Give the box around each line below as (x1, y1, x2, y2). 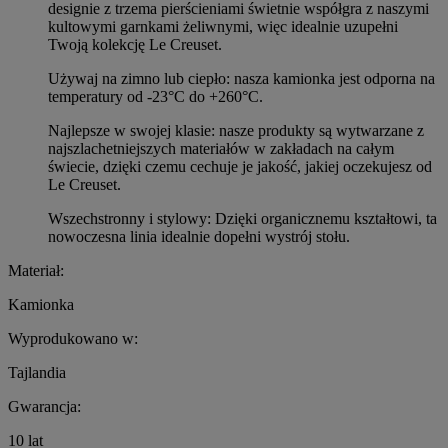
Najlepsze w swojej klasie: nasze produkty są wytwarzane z (48, 121, 424, 139)
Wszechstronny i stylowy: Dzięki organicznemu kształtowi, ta (48, 209, 437, 227)
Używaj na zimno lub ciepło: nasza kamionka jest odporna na (48, 69, 435, 87)
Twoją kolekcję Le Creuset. (48, 35, 222, 53)
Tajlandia (8, 363, 66, 381)
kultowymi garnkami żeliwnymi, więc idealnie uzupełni (48, 17, 398, 35)
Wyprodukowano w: (8, 329, 138, 347)
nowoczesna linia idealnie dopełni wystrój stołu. (48, 227, 350, 245)
